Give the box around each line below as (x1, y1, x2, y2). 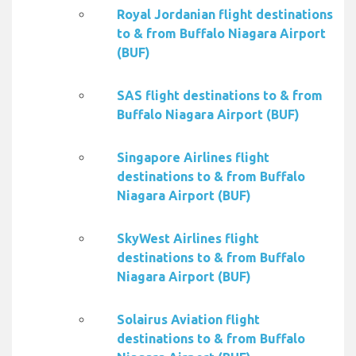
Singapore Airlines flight (117, 150, 269, 165)
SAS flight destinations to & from (117, 88, 323, 103)
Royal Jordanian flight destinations (117, 7, 333, 22)
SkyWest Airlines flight (117, 231, 259, 246)
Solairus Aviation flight (117, 312, 260, 327)
